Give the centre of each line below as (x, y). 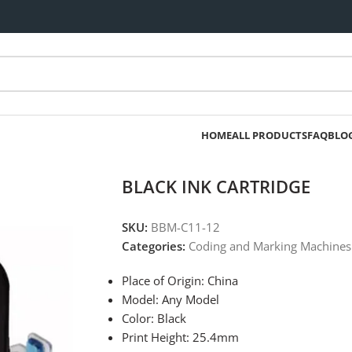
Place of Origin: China (180, 280)
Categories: (153, 246)
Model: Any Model (170, 299)
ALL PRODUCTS (269, 135)
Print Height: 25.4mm (180, 337)
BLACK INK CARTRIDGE (216, 186)
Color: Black (154, 318)
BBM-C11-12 (185, 227)
